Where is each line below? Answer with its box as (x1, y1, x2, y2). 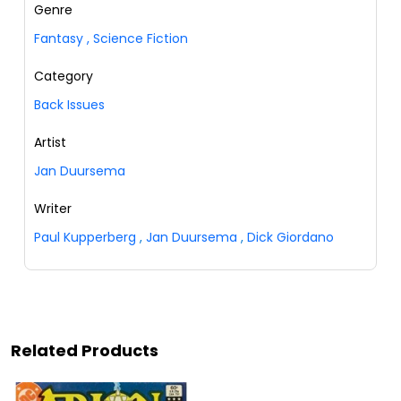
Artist (34, 132, 66, 151)
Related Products (11, 338, 158, 362)
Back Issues (34, 95, 105, 114)
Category (34, 66, 93, 85)
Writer (34, 199, 72, 218)
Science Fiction (90, 29, 188, 47)
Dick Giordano (247, 227, 334, 246)
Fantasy (34, 29, 83, 47)
